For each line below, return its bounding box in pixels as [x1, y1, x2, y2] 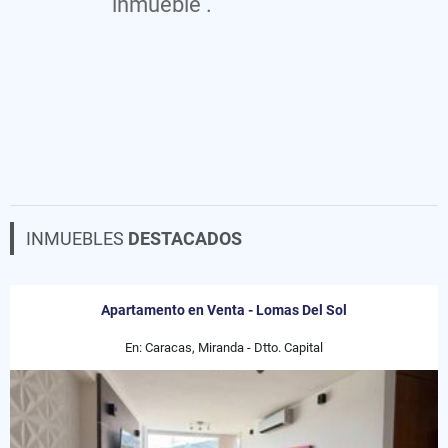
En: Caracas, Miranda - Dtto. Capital [125, 340, 323, 355]
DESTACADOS [128, 228, 242, 249]
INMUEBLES [26, 228, 128, 249]
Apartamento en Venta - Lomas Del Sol [101, 302, 347, 318]
